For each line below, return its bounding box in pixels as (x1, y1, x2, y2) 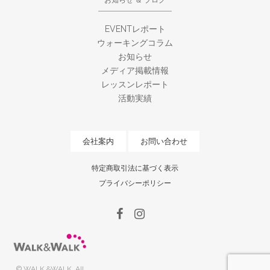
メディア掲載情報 (101, 66, 169, 76)
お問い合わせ (140, 137, 187, 146)
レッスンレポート (101, 80, 169, 90)
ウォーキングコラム (97, 38, 173, 48)
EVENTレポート (104, 24, 166, 34)
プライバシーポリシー (99, 179, 171, 188)
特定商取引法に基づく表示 (92, 164, 178, 173)
